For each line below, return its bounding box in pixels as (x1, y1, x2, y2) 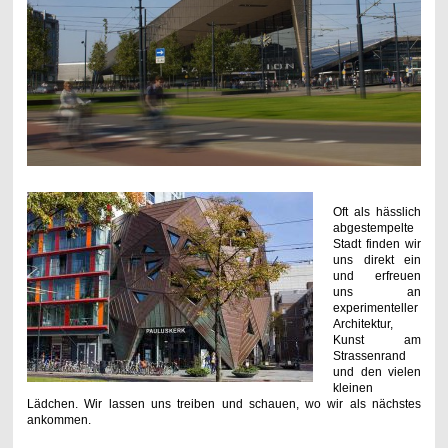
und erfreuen (332, 269, 422, 284)
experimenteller (332, 301, 418, 316)
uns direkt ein (332, 253, 422, 268)
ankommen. (26, 413, 91, 428)
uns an (332, 285, 422, 300)
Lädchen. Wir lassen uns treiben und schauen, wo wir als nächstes (26, 397, 422, 412)
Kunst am (332, 333, 422, 348)
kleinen (332, 381, 373, 396)
